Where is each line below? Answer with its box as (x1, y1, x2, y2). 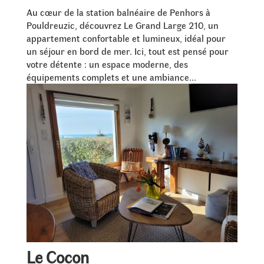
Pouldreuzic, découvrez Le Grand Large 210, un (26, 19, 219, 32)
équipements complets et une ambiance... (26, 71, 196, 84)
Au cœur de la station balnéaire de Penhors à (26, 6, 210, 19)
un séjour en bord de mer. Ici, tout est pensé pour (26, 45, 229, 58)
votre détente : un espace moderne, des (26, 58, 188, 71)
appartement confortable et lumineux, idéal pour (26, 32, 226, 45)
